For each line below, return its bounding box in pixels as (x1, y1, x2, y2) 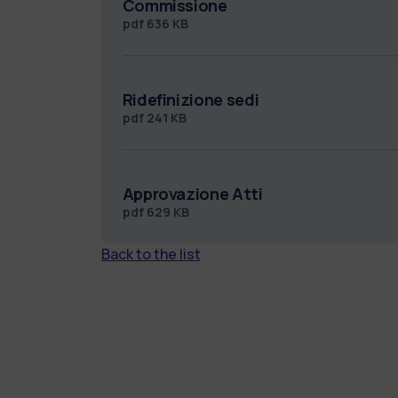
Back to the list (100, 243, 201, 264)
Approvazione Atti (122, 182, 263, 204)
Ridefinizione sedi (122, 88, 259, 110)
